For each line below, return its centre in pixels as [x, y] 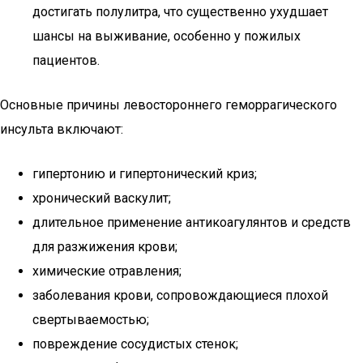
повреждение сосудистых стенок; [135, 344]
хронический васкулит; [102, 198]
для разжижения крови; [105, 247]
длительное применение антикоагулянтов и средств [192, 222]
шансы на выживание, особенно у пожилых [167, 36]
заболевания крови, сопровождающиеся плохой [180, 295]
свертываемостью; [91, 320]
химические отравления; [107, 271]
